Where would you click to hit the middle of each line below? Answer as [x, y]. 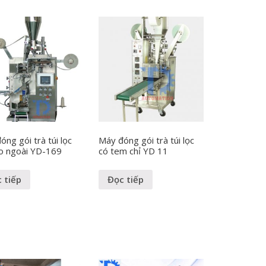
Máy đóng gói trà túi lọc [147, 140]
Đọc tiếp [126, 179]
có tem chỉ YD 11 [134, 151]
